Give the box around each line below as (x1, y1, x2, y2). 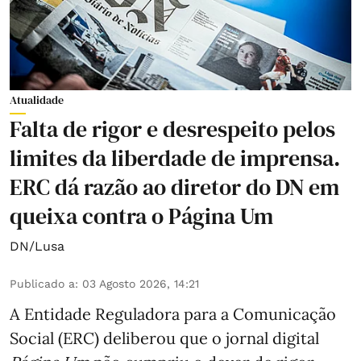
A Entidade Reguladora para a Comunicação (10, 304, 336, 325)
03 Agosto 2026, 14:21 (82, 277, 199, 291)
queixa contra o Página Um (10, 201, 273, 232)
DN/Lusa (10, 239, 64, 255)
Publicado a (10, 277, 75, 291)
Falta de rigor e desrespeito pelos (10, 114, 335, 145)
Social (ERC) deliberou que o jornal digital (10, 328, 319, 349)
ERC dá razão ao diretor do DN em (10, 172, 339, 203)
